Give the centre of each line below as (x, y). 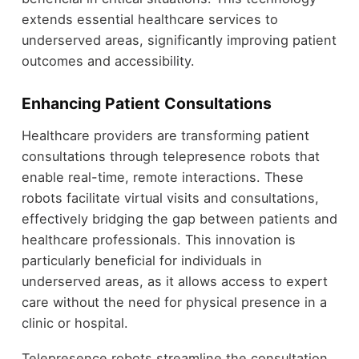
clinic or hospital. (75, 323)
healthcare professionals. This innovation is (158, 239)
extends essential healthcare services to (149, 20)
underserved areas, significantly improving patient (179, 40)
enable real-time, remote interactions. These (162, 177)
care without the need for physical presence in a (174, 302)
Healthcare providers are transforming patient (165, 135)
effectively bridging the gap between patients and (179, 218)
